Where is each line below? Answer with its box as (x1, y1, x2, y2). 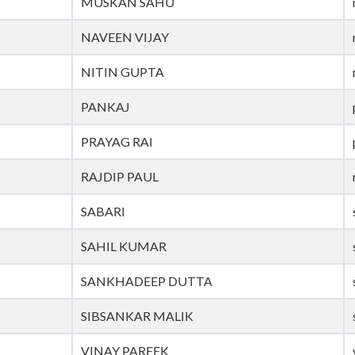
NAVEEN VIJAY (81, 29, 169, 45)
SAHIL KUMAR (81, 239, 166, 254)
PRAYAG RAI (81, 134, 153, 150)
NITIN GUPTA (81, 64, 164, 80)
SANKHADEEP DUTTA (81, 273, 212, 289)
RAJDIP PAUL (81, 169, 158, 185)
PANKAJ (81, 99, 130, 115)
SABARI (81, 204, 125, 219)
